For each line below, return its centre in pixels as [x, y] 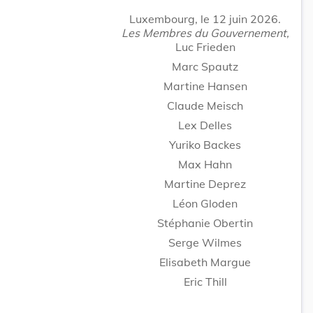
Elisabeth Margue [205, 262]
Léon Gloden [205, 203]
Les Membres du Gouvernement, [205, 32]
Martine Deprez [205, 183]
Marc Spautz [205, 66]
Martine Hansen [205, 86]
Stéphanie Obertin [205, 223]
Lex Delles [205, 125]
